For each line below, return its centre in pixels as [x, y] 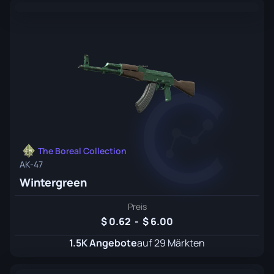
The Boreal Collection [82, 151]
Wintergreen [53, 182]
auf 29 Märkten [171, 243]
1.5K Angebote [103, 243]
